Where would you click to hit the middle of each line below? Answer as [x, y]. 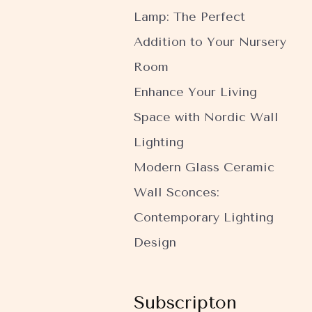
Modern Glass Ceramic [204, 167]
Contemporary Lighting [204, 218]
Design [155, 243]
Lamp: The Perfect [189, 17]
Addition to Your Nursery [210, 42]
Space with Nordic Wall [206, 117]
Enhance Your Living [195, 92]
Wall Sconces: [177, 193]
